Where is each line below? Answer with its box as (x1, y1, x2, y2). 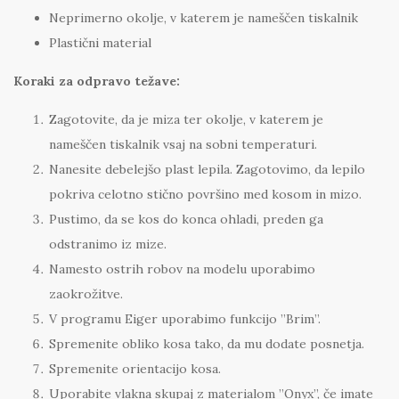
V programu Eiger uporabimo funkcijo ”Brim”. (49, 311, 321, 328)
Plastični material (49, 35, 151, 52)
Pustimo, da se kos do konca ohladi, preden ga (49, 211, 323, 228)
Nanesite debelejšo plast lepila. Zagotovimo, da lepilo (49, 161, 365, 178)
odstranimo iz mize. (49, 236, 167, 253)
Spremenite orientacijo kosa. (49, 361, 221, 378)
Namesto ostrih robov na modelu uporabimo (49, 261, 315, 278)
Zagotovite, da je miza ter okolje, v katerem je (49, 111, 323, 128)
